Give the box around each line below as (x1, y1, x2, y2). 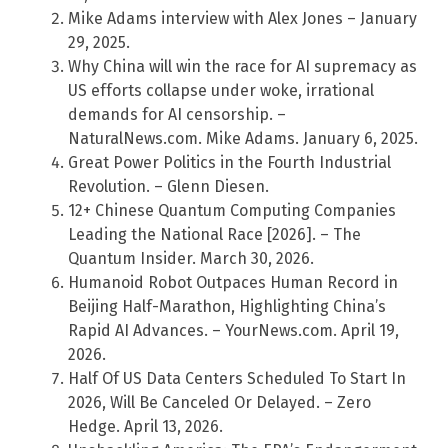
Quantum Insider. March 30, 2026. (68, 249, 314, 269)
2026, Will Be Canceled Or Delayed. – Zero (68, 393, 371, 413)
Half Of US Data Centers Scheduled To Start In (68, 369, 406, 389)
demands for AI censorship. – (68, 105, 286, 125)
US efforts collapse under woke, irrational (68, 81, 374, 101)
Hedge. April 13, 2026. (68, 417, 223, 437)
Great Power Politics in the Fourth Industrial (68, 153, 391, 173)
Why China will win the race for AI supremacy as (68, 57, 417, 77)
